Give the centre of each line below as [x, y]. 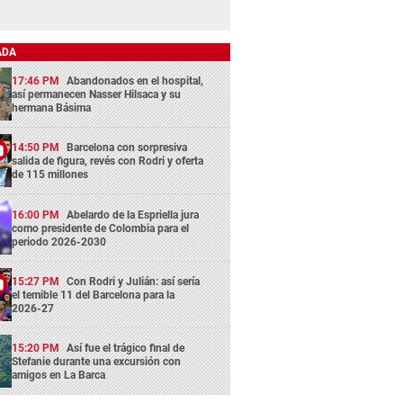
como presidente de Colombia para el [101, 228]
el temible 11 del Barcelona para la [94, 295]
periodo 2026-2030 [59, 242]
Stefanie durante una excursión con [97, 362]
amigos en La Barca [59, 376]
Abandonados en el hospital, [135, 81]
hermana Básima [52, 107]
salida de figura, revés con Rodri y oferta [108, 161]
